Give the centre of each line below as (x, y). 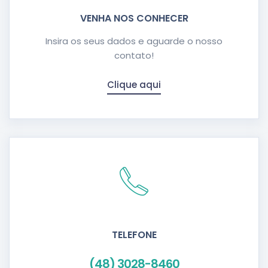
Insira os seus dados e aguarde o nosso (134, 41)
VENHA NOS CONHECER (134, 18)
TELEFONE (134, 234)
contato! (134, 55)
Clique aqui (134, 84)
